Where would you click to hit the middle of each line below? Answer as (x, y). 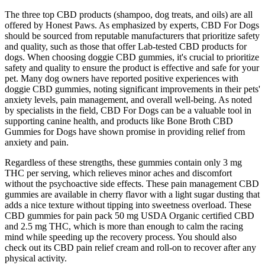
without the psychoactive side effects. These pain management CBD (132, 184)
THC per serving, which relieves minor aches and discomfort (118, 173)
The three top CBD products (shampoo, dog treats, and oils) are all (129, 15)
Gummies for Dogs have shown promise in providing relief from (125, 132)
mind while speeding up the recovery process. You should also (121, 237)
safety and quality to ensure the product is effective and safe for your (132, 68)
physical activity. (36, 258)
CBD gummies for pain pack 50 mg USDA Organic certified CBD (130, 216)
